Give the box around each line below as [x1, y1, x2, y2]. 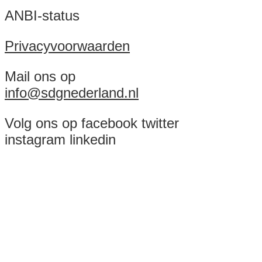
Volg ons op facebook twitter [5, 115, 179, 131]
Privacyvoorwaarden [5, 37, 130, 54]
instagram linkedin [5, 131, 116, 147]
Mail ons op [5, 68, 75, 84]
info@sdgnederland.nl [5, 84, 139, 101]
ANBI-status [5, 7, 80, 23]
